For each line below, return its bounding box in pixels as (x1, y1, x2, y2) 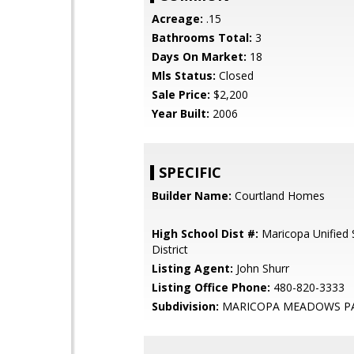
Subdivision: (152, 299, 219, 314)
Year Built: (152, 106, 209, 121)
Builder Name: (152, 188, 232, 203)
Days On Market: (152, 49, 247, 64)
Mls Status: (152, 68, 216, 83)
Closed (216, 68, 254, 83)
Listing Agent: (152, 261, 233, 276)
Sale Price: (152, 87, 210, 102)
